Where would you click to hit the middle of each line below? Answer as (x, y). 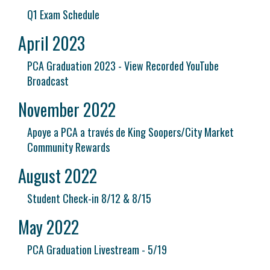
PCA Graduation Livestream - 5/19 (97, 250)
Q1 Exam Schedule (63, 14)
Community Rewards (68, 147)
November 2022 (67, 109)
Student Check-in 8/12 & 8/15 (89, 198)
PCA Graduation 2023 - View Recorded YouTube (123, 66)
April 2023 (52, 43)
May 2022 (49, 227)
